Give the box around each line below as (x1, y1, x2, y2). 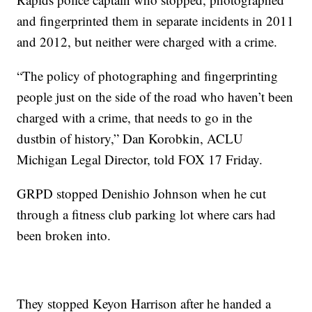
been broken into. (17, 226, 111, 244)
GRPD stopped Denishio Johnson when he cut (17, 184, 267, 202)
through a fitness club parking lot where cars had (17, 205, 276, 223)
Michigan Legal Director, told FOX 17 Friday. (17, 150, 263, 168)
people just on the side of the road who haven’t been (17, 87, 294, 105)
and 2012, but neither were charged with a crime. (17, 32, 278, 50)
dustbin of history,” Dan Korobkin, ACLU (17, 129, 244, 147)
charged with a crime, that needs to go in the (17, 108, 253, 126)
